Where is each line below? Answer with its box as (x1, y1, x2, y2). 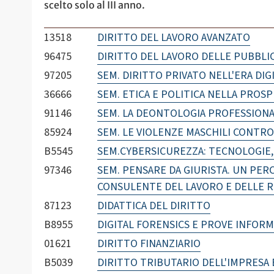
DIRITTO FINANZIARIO (97, 236, 201, 252)
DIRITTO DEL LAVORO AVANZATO (97, 30, 250, 46)
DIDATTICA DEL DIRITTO (97, 198, 210, 214)
